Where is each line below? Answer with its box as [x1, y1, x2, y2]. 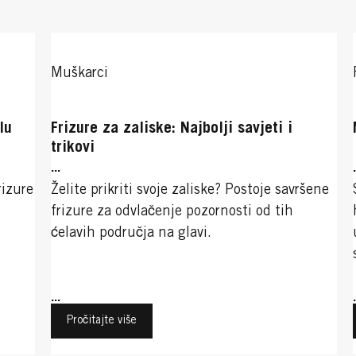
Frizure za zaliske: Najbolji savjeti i [51, 121, 293, 137]
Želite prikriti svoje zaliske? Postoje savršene [51, 183, 330, 198]
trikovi [51, 140, 95, 157]
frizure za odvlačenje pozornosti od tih [51, 204, 294, 219]
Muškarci [51, 67, 109, 82]
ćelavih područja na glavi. [51, 226, 212, 241]
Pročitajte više [67, 315, 137, 327]
